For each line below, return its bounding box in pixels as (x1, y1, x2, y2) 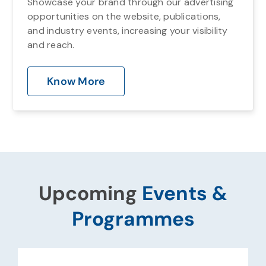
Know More (47, 74, 106, 88)
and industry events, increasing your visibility (27, 24, 228, 37)
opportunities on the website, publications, (27, 9, 221, 23)
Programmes (71, 205, 195, 232)
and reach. (27, 38, 75, 51)
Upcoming (39, 180, 142, 206)
